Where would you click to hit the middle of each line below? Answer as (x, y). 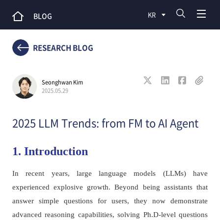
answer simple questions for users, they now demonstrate (110, 201)
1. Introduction (50, 151)
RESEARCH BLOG (63, 48)
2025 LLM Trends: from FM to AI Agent (105, 123)
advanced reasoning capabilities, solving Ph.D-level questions (110, 215)
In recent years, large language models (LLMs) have (110, 173)
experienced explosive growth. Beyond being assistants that (110, 187)
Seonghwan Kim (62, 82)
